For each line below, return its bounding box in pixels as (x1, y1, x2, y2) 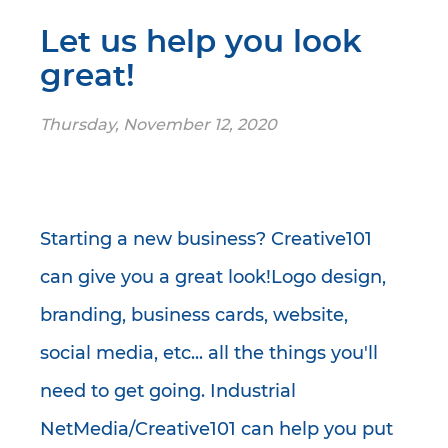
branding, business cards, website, (40, 304, 348, 327)
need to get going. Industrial (40, 380, 296, 403)
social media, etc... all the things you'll (40, 342, 378, 365)
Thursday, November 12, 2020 (40, 115, 277, 135)
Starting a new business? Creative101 (40, 228, 372, 251)
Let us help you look (40, 26, 362, 58)
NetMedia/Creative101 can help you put (40, 418, 393, 441)
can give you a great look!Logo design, (40, 266, 386, 289)
